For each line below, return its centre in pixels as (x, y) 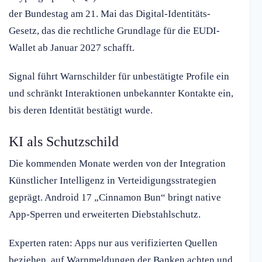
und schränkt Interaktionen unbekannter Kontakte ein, (121, 94)
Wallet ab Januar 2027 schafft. (72, 48)
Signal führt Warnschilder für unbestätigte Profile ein (119, 77)
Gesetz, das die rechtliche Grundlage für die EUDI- (114, 31)
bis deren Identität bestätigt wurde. (81, 111)
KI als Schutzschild (64, 142)
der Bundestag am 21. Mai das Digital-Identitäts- (110, 14)
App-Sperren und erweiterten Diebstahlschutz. (105, 215)
